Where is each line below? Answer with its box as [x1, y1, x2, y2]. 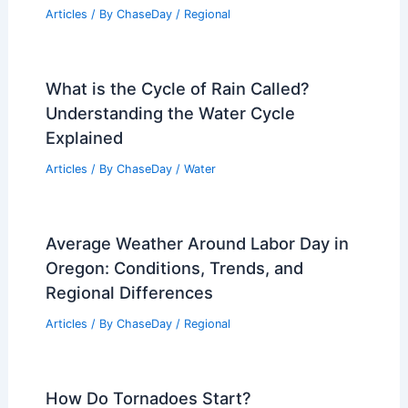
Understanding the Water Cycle [45, 103, 295, 124]
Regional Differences [45, 281, 213, 302]
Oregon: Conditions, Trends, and [45, 257, 303, 278]
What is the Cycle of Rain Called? [45, 78, 310, 99]
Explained [45, 127, 123, 148]
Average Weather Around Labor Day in [45, 232, 349, 253]
